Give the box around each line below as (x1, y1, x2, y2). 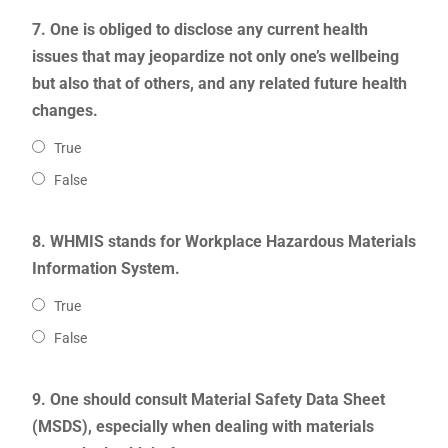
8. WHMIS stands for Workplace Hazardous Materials (31, 232, 416, 252)
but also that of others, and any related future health (31, 74, 407, 94)
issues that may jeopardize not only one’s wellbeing (31, 47, 399, 67)
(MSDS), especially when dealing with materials (31, 417, 374, 437)
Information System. (31, 259, 180, 279)
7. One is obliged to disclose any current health (31, 20, 368, 40)
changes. (31, 101, 98, 121)
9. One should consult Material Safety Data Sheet (31, 390, 385, 410)
